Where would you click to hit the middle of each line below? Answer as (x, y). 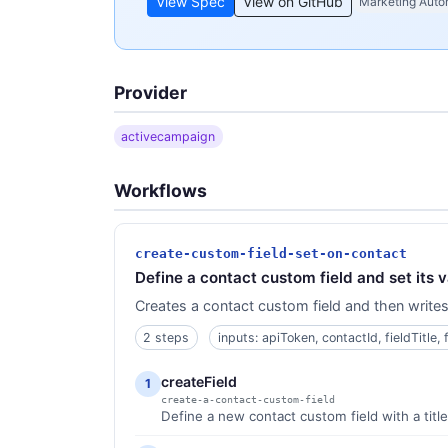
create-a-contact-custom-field (248, 400)
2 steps (166, 337)
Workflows (160, 191)
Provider (150, 93)
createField (199, 382)
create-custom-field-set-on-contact (271, 254)
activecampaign (168, 136)
